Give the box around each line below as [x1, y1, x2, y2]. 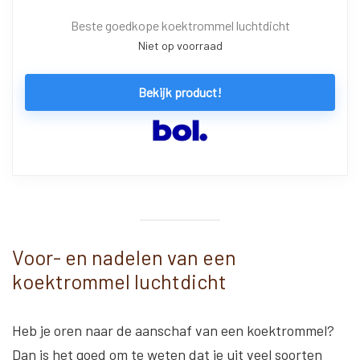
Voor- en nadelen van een [12, 245, 236, 270]
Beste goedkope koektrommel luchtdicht [70, 17, 290, 33]
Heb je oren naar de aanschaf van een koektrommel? [12, 321, 334, 340]
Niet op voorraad [137, 38, 223, 52]
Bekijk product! [138, 84, 222, 100]
